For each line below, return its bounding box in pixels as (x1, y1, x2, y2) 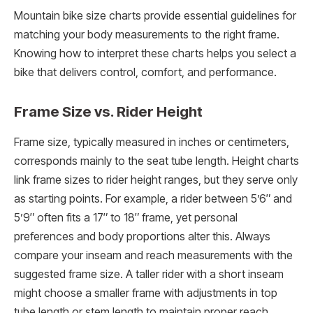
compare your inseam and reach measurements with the (14, 248, 293, 262)
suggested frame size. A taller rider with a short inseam (14, 267, 284, 281)
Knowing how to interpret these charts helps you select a (14, 46, 296, 60)
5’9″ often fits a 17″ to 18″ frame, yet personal (14, 210, 238, 224)
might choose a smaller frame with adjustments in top (14, 286, 277, 300)
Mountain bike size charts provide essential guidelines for (14, 8, 296, 22)
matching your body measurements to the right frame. (14, 27, 279, 41)
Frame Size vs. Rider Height (14, 102, 203, 120)
